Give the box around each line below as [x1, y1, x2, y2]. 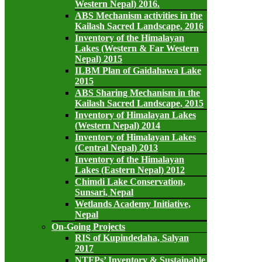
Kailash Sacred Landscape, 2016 [75, 21, 204, 32]
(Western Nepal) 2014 [75, 120, 160, 131]
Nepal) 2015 [75, 54, 122, 64]
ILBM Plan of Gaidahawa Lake [75, 65, 201, 76]
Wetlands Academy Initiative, [75, 199, 191, 209]
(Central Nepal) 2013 [75, 143, 158, 153]
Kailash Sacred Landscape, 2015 [75, 98, 204, 109]
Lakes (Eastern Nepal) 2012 [75, 165, 185, 175]
